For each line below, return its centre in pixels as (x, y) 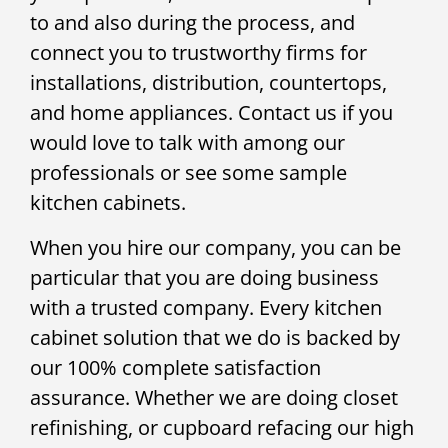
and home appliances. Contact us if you (211, 113)
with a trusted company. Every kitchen (206, 307)
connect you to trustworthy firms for (198, 53)
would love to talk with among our (187, 143)
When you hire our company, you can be (215, 247)
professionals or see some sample (188, 173)
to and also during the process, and (192, 23)
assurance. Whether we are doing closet (214, 397)
